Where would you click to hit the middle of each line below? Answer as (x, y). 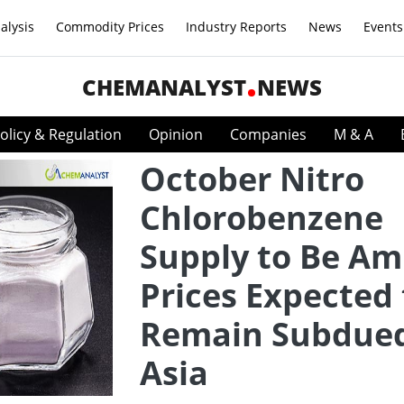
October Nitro (252, 179)
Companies (268, 134)
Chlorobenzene (262, 218)
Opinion (176, 134)
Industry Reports (236, 27)
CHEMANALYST (164, 87)
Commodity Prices (110, 27)
